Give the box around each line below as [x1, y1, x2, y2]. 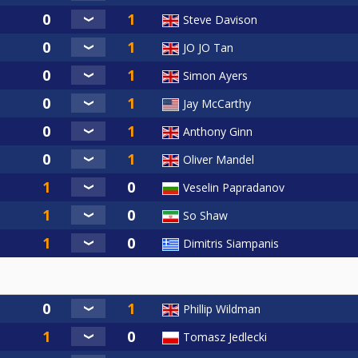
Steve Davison [183, 12, 257, 28]
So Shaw [183, 208, 228, 224]
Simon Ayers [183, 68, 248, 84]
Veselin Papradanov [183, 180, 284, 196]
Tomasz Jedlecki [183, 329, 267, 345]
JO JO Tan [183, 40, 233, 56]
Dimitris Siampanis [183, 236, 279, 252]
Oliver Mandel [183, 152, 254, 168]
